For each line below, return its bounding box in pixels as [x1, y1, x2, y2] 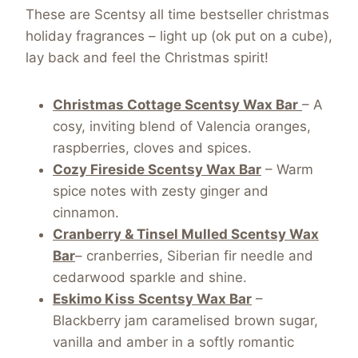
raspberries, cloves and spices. [53, 140, 252, 157]
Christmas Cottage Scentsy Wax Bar [53, 97, 298, 113]
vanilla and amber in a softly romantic [53, 334, 294, 351]
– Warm [261, 161, 313, 178]
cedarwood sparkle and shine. [53, 269, 247, 286]
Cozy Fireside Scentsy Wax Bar [53, 161, 261, 178]
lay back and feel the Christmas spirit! [26, 50, 268, 66]
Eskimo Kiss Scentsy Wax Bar [53, 291, 252, 308]
